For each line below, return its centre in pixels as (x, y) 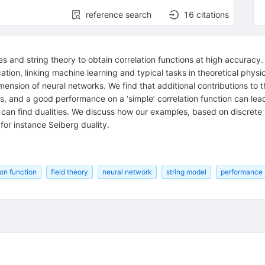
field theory (69, 172)
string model (186, 172)
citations (213, 14)
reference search (119, 14)
